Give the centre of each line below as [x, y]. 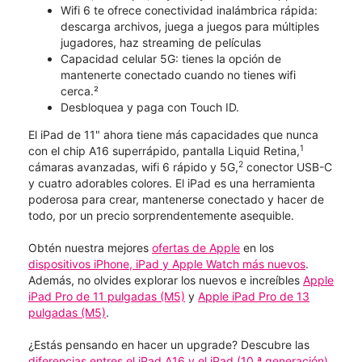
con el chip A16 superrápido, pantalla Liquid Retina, [164, 150]
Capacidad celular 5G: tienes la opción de [171, 58]
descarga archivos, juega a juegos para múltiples [190, 26]
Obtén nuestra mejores [90, 247]
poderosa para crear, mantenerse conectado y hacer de [176, 199]
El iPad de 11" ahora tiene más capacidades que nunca [173, 134]
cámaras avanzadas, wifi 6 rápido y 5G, [133, 166]
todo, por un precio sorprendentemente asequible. [161, 215]
